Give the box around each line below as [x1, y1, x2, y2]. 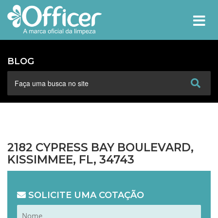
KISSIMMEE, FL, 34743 [7, 152, 134, 166]
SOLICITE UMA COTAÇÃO [26, 189, 144, 200]
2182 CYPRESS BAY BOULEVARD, [7, 140, 194, 154]
